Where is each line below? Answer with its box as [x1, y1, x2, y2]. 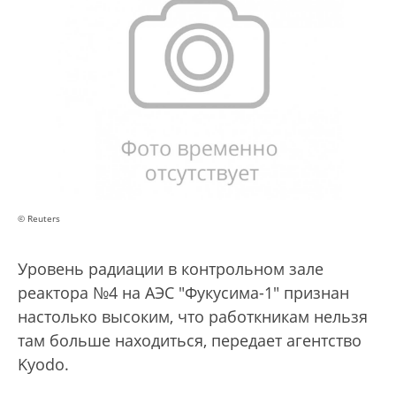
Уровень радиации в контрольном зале [18, 258, 324, 280]
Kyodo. [18, 354, 69, 376]
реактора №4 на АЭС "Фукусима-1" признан [18, 282, 349, 304]
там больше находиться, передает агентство [18, 330, 362, 352]
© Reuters [18, 212, 60, 225]
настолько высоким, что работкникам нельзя [18, 306, 368, 328]
